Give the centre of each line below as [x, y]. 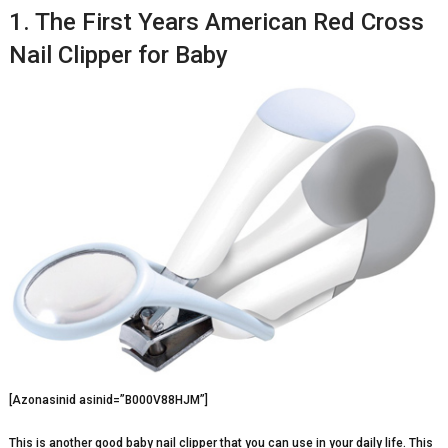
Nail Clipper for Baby [118, 54]
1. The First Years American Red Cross [216, 21]
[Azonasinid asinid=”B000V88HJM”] [108, 400]
